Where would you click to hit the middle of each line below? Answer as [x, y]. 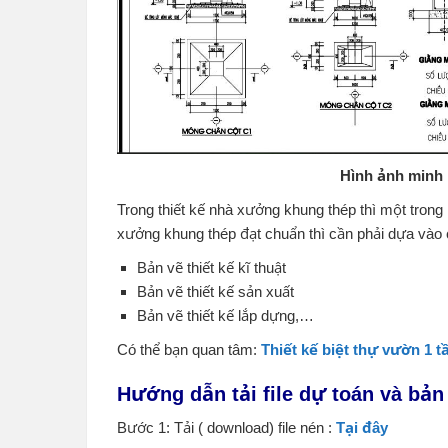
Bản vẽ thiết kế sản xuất [215, 291]
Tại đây [362, 427]
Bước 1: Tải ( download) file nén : [226, 427]
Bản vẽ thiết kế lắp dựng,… [225, 315]
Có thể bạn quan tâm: [189, 349]
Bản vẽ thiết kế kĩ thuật [211, 267]
